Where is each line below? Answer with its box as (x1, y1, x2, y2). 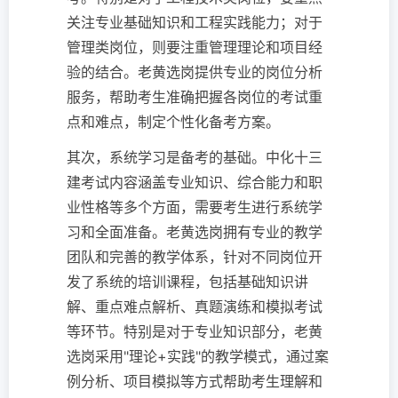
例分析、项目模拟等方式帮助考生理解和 (67, 372, 322, 391)
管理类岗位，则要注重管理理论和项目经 (67, 38, 322, 57)
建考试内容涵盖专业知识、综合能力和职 (67, 173, 322, 192)
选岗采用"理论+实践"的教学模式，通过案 (67, 347, 329, 366)
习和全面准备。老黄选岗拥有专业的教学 (67, 223, 322, 242)
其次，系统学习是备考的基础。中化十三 (67, 148, 322, 167)
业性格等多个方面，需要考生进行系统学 (67, 198, 322, 217)
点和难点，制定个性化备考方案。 (67, 113, 280, 131)
